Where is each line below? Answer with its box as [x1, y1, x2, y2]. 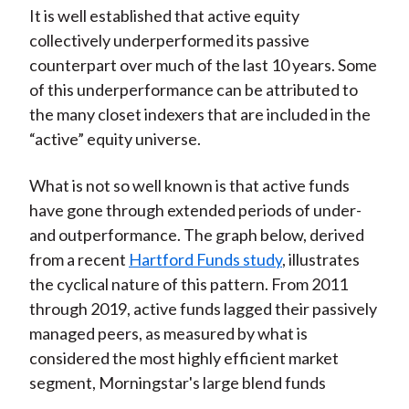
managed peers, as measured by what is [28, 323, 308, 344]
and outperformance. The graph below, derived [28, 225, 364, 246]
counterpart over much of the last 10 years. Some [28, 55, 377, 76]
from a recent [28, 249, 129, 270]
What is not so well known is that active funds [28, 175, 350, 196]
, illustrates [281, 249, 360, 270]
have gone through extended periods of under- [28, 200, 362, 221]
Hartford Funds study [128, 249, 282, 270]
